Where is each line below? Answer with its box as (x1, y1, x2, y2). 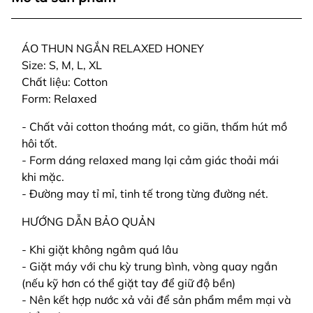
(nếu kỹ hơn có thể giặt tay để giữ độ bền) (22, 276, 235, 290)
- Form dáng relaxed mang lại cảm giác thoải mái (22, 153, 279, 167)
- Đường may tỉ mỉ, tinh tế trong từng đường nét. (22, 187, 268, 201)
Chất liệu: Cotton (22, 75, 108, 89)
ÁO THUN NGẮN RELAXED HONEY (22, 41, 204, 55)
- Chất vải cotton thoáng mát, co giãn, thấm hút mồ (22, 119, 287, 133)
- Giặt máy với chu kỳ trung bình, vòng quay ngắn (22, 259, 277, 273)
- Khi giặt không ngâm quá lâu (22, 242, 178, 256)
